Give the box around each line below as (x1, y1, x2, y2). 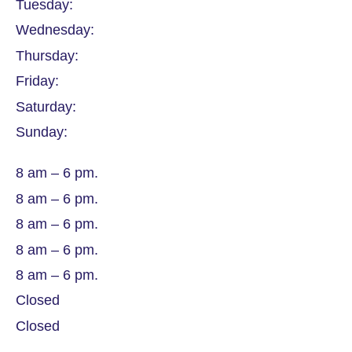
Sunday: (16, 124, 68, 141)
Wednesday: (16, 22, 94, 38)
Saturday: (16, 98, 76, 115)
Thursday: (16, 47, 79, 64)
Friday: (16, 73, 59, 90)
